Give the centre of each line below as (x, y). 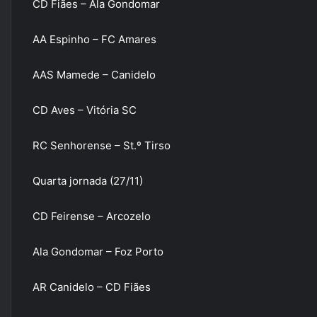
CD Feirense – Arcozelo (92, 216)
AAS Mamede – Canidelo (94, 75)
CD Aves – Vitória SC (85, 110)
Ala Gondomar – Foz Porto (98, 252)
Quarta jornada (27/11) (88, 181)
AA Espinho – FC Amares (94, 39)
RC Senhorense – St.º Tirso (102, 145)
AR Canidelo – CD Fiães (92, 287)
